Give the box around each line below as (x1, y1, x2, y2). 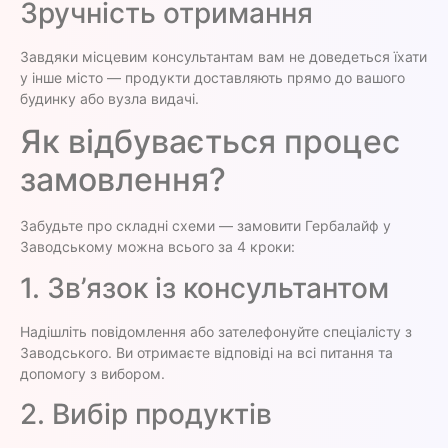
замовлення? (20, 160, 226, 200)
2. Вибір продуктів (20, 396, 272, 431)
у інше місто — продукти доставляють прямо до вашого (20, 68, 405, 86)
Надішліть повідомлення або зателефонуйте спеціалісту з (20, 322, 412, 340)
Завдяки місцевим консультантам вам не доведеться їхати (20, 47, 427, 65)
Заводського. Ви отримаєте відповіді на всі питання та (20, 343, 393, 361)
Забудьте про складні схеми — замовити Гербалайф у (20, 217, 391, 235)
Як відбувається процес (20, 122, 400, 162)
